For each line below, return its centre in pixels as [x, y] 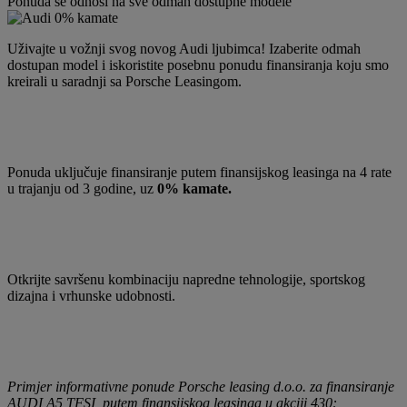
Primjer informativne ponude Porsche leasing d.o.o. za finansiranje [201, 386]
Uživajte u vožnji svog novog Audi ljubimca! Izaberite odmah [184, 48]
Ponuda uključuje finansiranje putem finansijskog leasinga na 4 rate [199, 172]
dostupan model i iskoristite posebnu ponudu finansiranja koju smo [198, 65]
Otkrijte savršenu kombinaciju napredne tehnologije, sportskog [186, 279]
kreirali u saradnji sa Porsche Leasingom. [124, 81]
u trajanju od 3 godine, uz [82, 188]
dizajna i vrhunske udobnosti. [91, 295]
